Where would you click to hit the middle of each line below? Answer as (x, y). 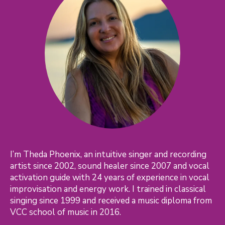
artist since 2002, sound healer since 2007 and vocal (110, 166)
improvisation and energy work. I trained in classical (108, 189)
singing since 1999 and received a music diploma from (111, 200)
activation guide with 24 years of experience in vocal (110, 177)
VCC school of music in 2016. (66, 212)
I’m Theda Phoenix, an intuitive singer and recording (108, 154)
